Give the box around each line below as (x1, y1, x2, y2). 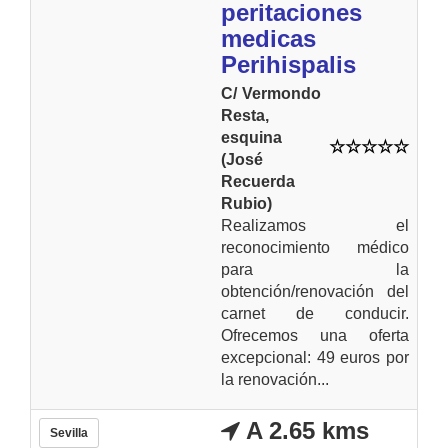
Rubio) (221, 194, 272, 212)
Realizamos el (221, 216, 409, 234)
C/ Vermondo (221, 84, 321, 102)
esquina (221, 128, 282, 146)
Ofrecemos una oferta (221, 326, 409, 344)
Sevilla (50, 425, 88, 440)
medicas (221, 24, 316, 52)
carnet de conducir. (221, 304, 409, 322)
